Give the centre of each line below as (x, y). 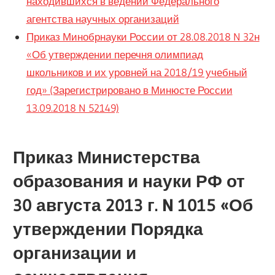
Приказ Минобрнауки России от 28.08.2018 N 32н (143, 37)
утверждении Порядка (108, 229)
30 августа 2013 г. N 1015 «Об (133, 205)
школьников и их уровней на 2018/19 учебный (137, 72)
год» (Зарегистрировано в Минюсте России (129, 90)
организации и (75, 253)
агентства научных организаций (103, 19)
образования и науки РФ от (129, 181)
